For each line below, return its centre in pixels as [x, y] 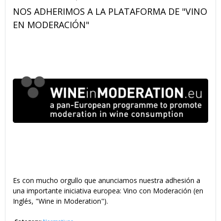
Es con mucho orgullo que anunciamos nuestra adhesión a [107, 181]
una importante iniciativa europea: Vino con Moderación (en [108, 191]
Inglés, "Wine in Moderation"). [60, 201]
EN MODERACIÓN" [51, 24]
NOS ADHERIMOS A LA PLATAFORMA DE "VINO [110, 11]
